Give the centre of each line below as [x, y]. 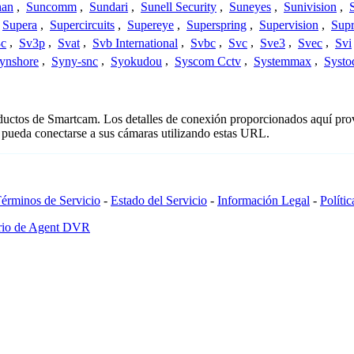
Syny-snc [75, 61]
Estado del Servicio [159, 201]
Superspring [217, 25]
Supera [20, 25]
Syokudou [136, 61]
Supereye [151, 25]
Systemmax [282, 61]
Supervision [289, 25]
